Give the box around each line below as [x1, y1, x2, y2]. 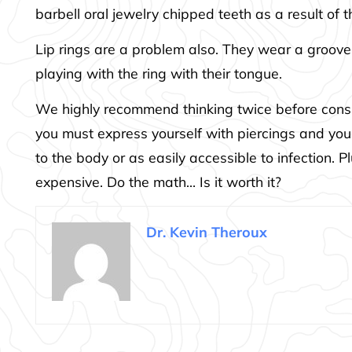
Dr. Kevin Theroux [146, 222, 268, 241]
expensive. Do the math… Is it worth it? [35, 173, 282, 191]
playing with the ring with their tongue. [35, 64, 283, 82]
